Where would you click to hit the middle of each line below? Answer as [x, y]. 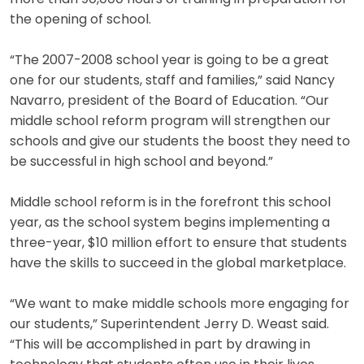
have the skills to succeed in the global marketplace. [178, 264]
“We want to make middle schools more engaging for [180, 304]
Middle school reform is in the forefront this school [170, 203]
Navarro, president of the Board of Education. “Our [169, 101]
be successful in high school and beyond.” [141, 162]
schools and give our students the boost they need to [180, 142]
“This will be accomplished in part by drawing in [160, 345]
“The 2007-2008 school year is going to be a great [169, 61]
